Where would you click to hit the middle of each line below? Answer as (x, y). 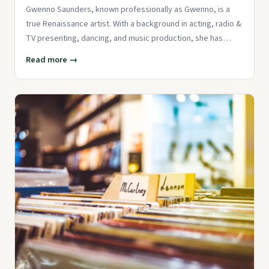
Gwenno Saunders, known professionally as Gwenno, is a (128, 9)
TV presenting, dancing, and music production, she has (124, 38)
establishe (45, 52)
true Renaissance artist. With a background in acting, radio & (134, 23)
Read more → (52, 59)
